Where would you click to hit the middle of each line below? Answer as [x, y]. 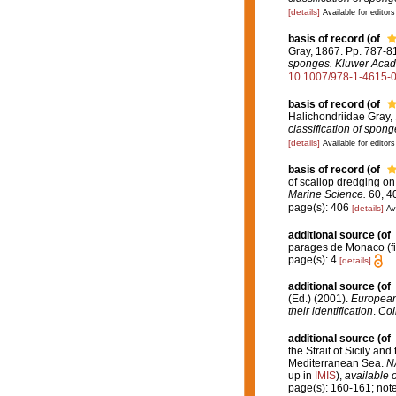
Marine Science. [327, 194]
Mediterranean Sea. [337, 363]
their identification [330, 312]
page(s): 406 [320, 207]
